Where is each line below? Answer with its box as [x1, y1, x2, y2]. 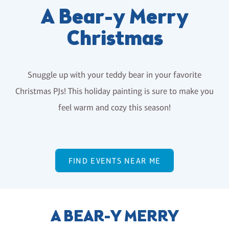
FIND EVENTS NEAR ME [68, 155, 161, 166]
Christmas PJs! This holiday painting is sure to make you [15, 86, 214, 97]
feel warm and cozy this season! [58, 103, 171, 113]
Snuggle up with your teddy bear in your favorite [28, 70, 201, 80]
